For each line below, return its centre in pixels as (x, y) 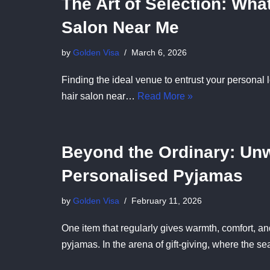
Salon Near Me (120, 27)
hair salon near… (99, 96)
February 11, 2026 (167, 200)
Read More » (165, 96)
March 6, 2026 (159, 52)
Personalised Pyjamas (152, 175)
